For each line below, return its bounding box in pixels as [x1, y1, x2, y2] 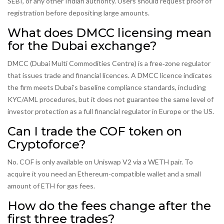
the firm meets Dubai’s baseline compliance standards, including [7, 83, 206, 92]
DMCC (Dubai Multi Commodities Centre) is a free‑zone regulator [7, 59, 210, 68]
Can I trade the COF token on [7, 124, 182, 139]
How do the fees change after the [7, 198, 211, 213]
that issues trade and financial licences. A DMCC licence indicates [7, 71, 212, 80]
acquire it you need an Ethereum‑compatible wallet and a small [7, 169, 201, 178]
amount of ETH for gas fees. [7, 181, 95, 190]
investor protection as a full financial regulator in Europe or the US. [7, 107, 214, 116]
